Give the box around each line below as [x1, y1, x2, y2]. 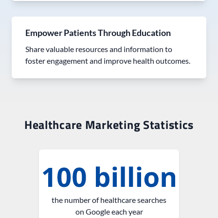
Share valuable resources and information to [25, 44, 172, 54]
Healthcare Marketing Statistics [24, 115, 194, 133]
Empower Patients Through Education [25, 27, 171, 38]
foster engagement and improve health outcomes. [25, 55, 190, 65]
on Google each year [75, 206, 143, 216]
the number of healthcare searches [52, 195, 166, 204]
